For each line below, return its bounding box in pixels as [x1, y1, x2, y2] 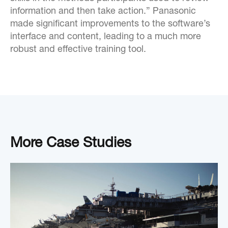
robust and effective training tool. [10, 45, 149, 54]
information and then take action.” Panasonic [10, 7, 196, 16]
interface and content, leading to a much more [10, 32, 201, 42]
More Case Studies [10, 136, 131, 151]
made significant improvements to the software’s [10, 19, 210, 29]
